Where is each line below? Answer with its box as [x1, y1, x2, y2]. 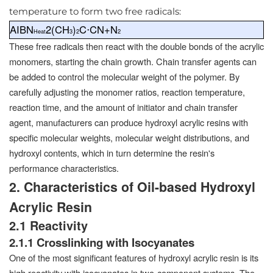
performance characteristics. [9, 161, 119, 174]
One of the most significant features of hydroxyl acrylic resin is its [9, 250, 258, 264]
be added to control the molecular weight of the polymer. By [9, 69, 239, 83]
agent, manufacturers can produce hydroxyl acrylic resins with [9, 115, 248, 129]
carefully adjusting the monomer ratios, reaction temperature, [9, 85, 245, 98]
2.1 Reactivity [9, 216, 88, 234]
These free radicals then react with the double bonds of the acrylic [9, 39, 264, 52]
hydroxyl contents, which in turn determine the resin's [9, 146, 214, 159]
